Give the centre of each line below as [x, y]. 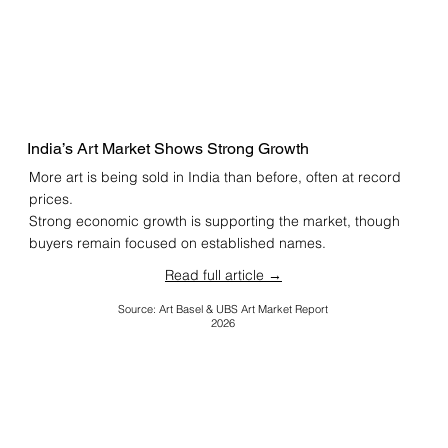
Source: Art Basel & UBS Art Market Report [223, 308]
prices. [50, 199]
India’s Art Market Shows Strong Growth [168, 148]
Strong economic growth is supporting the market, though [214, 221]
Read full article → [223, 274]
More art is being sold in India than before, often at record [214, 177]
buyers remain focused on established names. [177, 243]
